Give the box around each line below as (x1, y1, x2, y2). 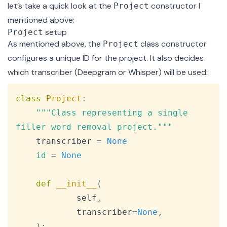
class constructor (138, 39, 207, 50)
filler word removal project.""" (16, 122, 173, 132)
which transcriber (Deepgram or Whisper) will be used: (8, 67, 208, 78)
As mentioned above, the (8, 39, 103, 50)
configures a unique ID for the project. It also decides (8, 53, 204, 64)
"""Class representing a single (36, 108, 193, 118)
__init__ (56, 179, 97, 189)
